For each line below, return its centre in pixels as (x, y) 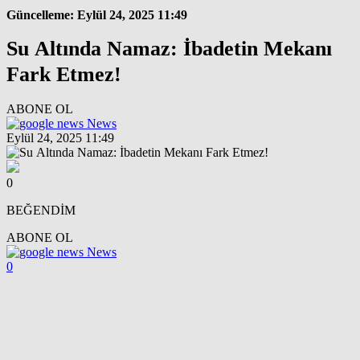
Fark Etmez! (64, 75)
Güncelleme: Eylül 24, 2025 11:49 (97, 14)
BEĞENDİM (41, 210)
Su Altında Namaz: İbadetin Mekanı (169, 49)
